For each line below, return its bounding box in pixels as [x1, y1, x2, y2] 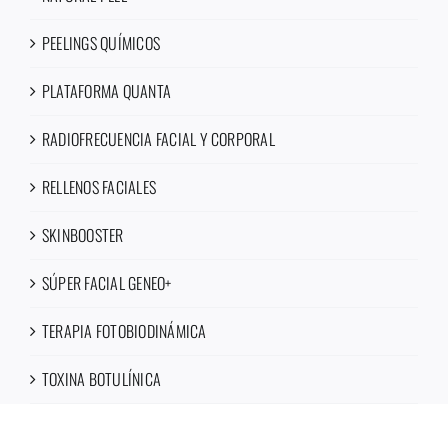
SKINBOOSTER [42, 223, 124, 247]
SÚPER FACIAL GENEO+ [42, 271, 172, 295]
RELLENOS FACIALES [42, 175, 157, 199]
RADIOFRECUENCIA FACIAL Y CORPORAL [42, 127, 275, 151]
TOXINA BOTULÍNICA [42, 367, 162, 391]
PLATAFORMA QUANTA [42, 79, 172, 103]
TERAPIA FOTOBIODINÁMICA [42, 319, 207, 343]
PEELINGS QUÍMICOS [42, 31, 161, 55]
